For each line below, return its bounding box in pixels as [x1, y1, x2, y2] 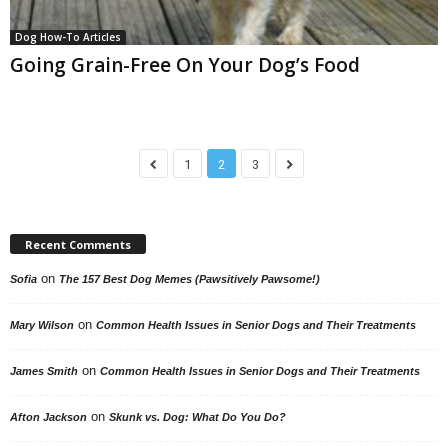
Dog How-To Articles [15, 30, 121, 45]
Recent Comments [25, 237, 131, 253]
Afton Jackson [10, 411, 87, 424]
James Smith [10, 365, 78, 378]
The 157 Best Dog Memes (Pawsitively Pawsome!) [59, 273, 320, 286]
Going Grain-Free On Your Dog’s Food [10, 52, 360, 79]
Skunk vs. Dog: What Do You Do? [109, 411, 286, 424]
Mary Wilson [10, 319, 74, 332]
